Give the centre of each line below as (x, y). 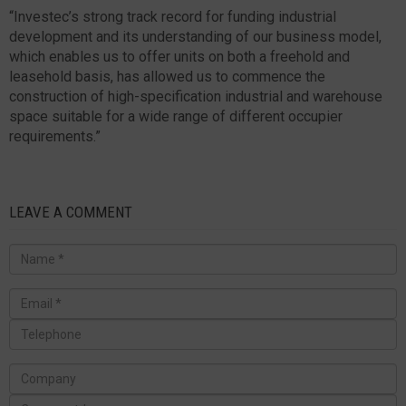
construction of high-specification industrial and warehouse (196, 96)
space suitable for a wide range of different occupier (176, 116)
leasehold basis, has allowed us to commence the (167, 76)
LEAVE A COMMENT (71, 212)
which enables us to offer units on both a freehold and (179, 56)
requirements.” (55, 136)
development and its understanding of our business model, (195, 36)
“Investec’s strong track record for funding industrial (173, 16)
